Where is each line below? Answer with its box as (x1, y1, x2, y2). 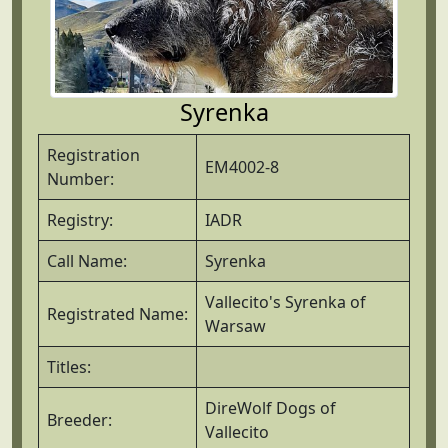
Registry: (47, 208, 113, 231)
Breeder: (47, 408, 112, 431)
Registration (47, 143, 140, 166)
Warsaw (205, 314, 266, 337)
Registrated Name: (47, 302, 188, 325)
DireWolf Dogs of (205, 396, 336, 419)
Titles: (47, 355, 91, 378)
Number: (47, 167, 114, 190)
